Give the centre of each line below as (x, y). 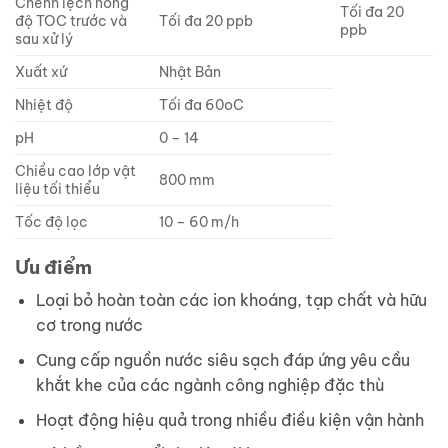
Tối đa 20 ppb (206, 20)
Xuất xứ (41, 71)
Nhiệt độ (44, 104)
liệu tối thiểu (57, 188)
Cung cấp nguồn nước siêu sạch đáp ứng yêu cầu (222, 359)
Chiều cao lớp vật (75, 170)
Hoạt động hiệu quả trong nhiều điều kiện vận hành (229, 419)
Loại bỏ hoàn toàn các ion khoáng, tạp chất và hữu (231, 300)
